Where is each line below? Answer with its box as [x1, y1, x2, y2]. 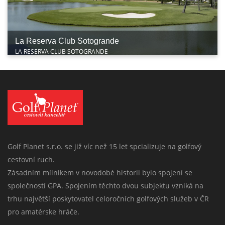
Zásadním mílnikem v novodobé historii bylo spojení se [8, 167, 192, 177]
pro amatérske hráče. [8, 206, 79, 216]
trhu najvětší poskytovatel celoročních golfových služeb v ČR [8, 193, 209, 203]
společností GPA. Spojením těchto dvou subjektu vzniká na [8, 180, 203, 190]
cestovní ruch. [8, 154, 55, 164]
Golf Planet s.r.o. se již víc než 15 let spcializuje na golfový [8, 141, 201, 151]
